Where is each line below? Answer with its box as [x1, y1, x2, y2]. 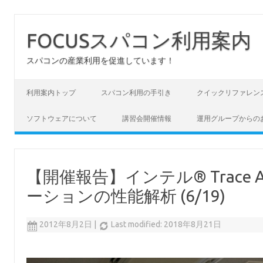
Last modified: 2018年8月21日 [111, 220, 222, 229]
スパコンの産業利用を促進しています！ [26, 56, 174, 65]
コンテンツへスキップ [15, 79, 97, 88]
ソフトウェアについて [26, 114, 97, 122]
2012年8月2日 [39, 220, 93, 229]
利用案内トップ [26, 89, 76, 96]
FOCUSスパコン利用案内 [26, 29, 251, 51]
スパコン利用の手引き [101, 89, 171, 96]
